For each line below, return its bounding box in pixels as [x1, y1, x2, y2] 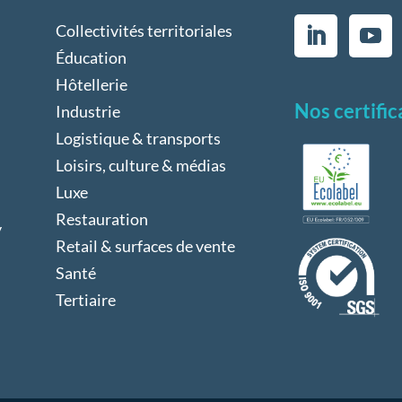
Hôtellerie [55, 74, 127, 94]
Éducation [55, 47, 127, 67]
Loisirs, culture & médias [55, 154, 226, 175]
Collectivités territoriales [55, 20, 232, 40]
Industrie [55, 100, 120, 121]
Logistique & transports [55, 127, 221, 148]
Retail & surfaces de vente [55, 235, 235, 256]
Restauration [55, 208, 148, 229]
